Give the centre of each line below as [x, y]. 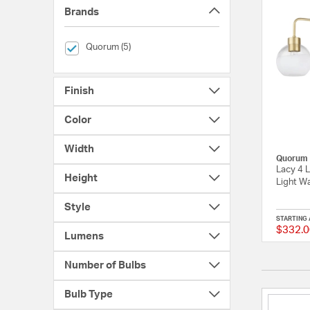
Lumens [84, 236]
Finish [79, 91]
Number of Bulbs [105, 265]
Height [81, 178]
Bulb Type [88, 294]
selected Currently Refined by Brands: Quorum [177, 46]
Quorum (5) [108, 47]
